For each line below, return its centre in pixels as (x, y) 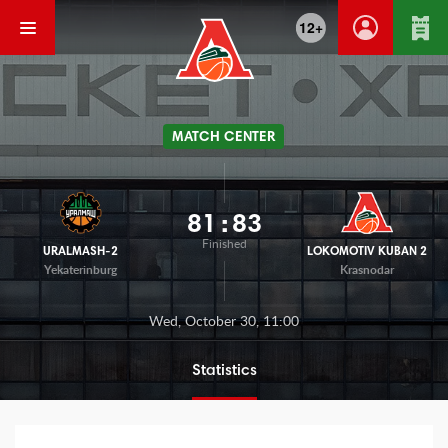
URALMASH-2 (81, 251)
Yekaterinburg (81, 269)
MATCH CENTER (223, 137)
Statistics (224, 371)
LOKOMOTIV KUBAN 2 (367, 251)
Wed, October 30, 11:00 (224, 321)
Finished (224, 243)
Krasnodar (367, 269)
